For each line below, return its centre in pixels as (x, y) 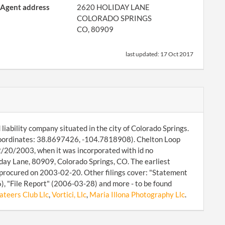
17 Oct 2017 (177, 54)
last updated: (143, 54)
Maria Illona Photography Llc (137, 194)
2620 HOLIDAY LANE (114, 7)
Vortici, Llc (69, 194)
